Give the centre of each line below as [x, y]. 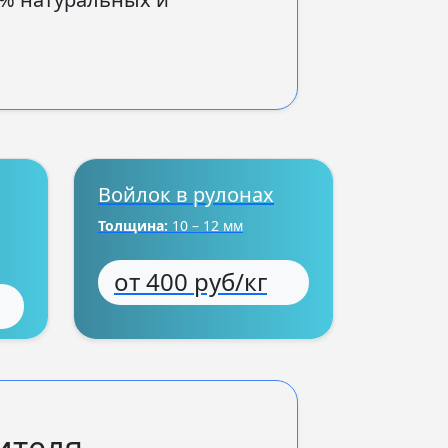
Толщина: [133, 225]
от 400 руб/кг [190, 281]
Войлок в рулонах [186, 194]
